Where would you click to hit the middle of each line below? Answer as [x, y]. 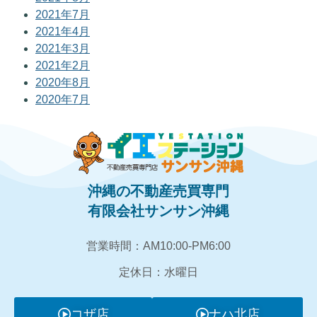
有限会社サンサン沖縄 [158, 211]
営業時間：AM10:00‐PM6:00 [158, 246]
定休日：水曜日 [158, 272]
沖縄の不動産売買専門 [158, 191]
